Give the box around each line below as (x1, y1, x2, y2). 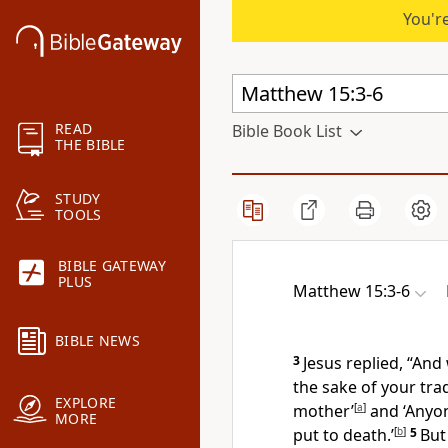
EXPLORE (55, 393, 117, 413)
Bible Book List (232, 120, 342, 142)
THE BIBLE (55, 135, 126, 155)
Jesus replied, (303, 352, 407, 374)
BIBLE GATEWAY (58, 256, 166, 276)
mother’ (293, 400, 354, 422)
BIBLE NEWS (55, 331, 140, 351)
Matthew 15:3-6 (293, 280, 410, 302)
